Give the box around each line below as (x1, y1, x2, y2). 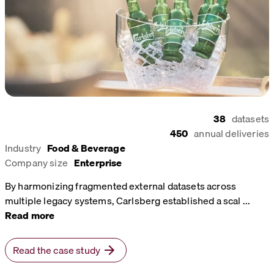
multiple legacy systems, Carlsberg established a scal (5, 192, 243, 209)
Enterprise (73, 154, 122, 171)
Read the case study (13, 242, 101, 258)
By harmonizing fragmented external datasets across (5, 177, 237, 194)
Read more (5, 207, 55, 223)
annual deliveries (194, 125, 269, 141)
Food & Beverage (47, 139, 125, 156)
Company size (5, 154, 68, 171)
